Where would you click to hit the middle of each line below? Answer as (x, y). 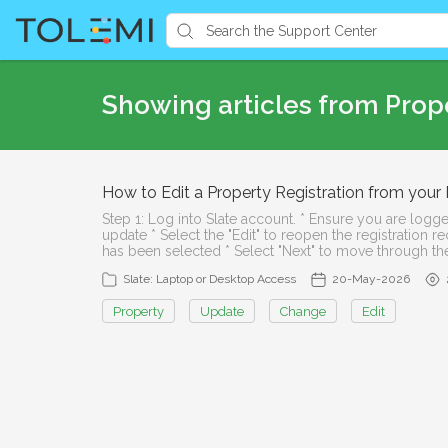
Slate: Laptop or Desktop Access (209, 279)
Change (303, 311)
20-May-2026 (371, 279)
